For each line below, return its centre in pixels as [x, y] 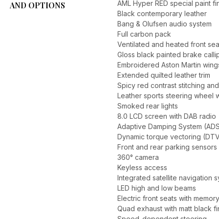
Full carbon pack [144, 34]
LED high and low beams [157, 188]
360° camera [138, 157]
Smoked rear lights [148, 106]
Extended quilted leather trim [164, 75]
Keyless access [142, 167]
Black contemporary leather [162, 13]
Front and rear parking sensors [167, 147]
